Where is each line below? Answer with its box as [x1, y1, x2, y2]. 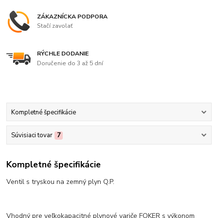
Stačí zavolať [37, 22, 73, 30]
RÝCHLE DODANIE [37, 50, 89, 57]
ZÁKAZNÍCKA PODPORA [37, 12, 108, 20]
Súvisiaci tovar [11, 130, 53, 140]
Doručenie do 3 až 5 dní [37, 59, 104, 67]
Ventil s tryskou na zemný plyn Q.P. [6, 177, 115, 187]
